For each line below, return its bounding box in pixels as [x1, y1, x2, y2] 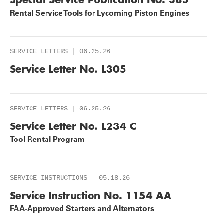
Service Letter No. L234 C [10, 120, 136, 132]
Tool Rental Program [10, 134, 85, 144]
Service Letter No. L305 [10, 62, 126, 75]
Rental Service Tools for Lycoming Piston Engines [10, 8, 189, 17]
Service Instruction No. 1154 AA [10, 189, 171, 201]
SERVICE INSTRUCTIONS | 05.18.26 [10, 174, 130, 182]
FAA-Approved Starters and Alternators [10, 203, 154, 213]
